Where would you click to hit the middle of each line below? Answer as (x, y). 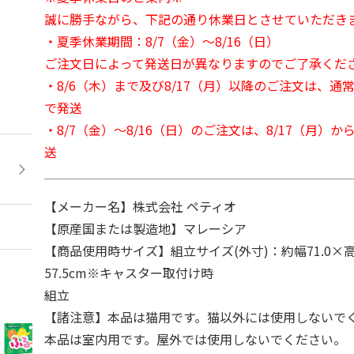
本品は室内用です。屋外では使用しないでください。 (196, 339)
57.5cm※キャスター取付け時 (129, 273)
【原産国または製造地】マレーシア (146, 228)
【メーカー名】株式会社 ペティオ (141, 206)
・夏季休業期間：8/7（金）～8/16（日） (162, 41)
